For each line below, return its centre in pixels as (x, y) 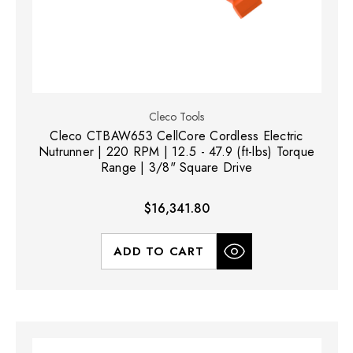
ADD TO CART (159, 252)
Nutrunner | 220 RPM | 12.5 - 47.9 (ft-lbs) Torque (176, 152)
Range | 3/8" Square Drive (176, 168)
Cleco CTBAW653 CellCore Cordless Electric (176, 136)
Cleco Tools (176, 117)
